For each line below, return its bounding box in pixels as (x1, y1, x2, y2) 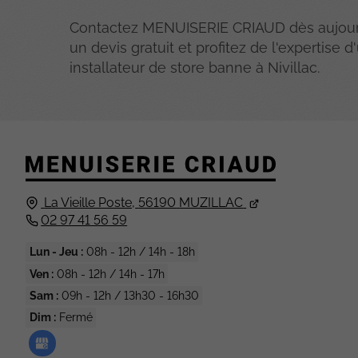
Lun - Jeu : (29, 245, 83, 259)
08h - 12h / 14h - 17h (53, 266, 165, 280)
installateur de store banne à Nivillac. (70, 58, 320, 76)
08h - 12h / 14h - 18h (82, 245, 195, 259)
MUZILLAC (179, 195, 244, 210)
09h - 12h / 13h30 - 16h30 (58, 288, 199, 302)
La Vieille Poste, (44, 195, 136, 210)
